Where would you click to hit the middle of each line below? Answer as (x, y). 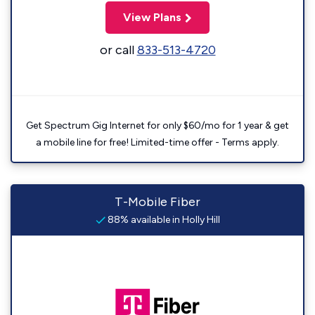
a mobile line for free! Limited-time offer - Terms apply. (157, 142)
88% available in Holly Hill (162, 220)
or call (118, 50)
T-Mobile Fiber (157, 202)
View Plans (152, 17)
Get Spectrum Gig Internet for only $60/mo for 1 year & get (157, 126)
